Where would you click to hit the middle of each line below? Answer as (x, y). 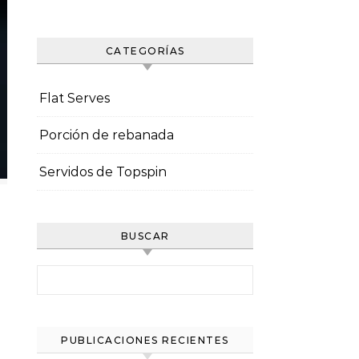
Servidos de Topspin (103, 172)
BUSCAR (145, 236)
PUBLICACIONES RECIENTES (145, 340)
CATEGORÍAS (145, 51)
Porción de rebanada (107, 135)
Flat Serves (75, 98)
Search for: (71, 274)
